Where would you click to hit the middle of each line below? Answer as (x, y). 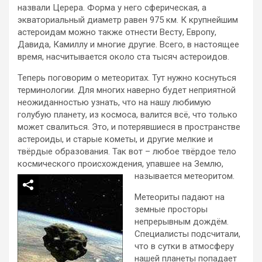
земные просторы (171, 209)
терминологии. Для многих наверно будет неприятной (127, 90)
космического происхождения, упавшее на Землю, (120, 163)
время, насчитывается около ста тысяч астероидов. (123, 56)
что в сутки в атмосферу (184, 246)
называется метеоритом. (185, 176)
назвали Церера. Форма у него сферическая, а (112, 7)
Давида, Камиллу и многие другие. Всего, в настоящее (128, 44)
